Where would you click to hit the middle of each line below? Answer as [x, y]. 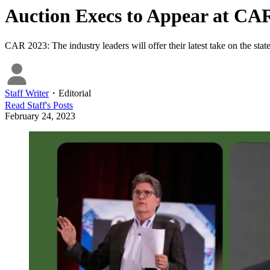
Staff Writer [27, 93]
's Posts [59, 105]
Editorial [75, 93]
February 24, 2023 [40, 116]
